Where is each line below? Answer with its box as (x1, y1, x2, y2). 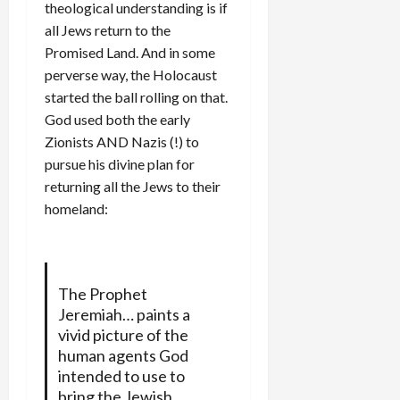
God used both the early (45, 110, 190, 128)
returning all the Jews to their (45, 177, 221, 195)
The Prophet (57, 283, 147, 304)
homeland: (45, 199, 108, 217)
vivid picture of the (57, 324, 188, 345)
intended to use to (57, 365, 185, 386)
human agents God (57, 345, 188, 365)
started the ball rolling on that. (45, 87, 228, 105)
